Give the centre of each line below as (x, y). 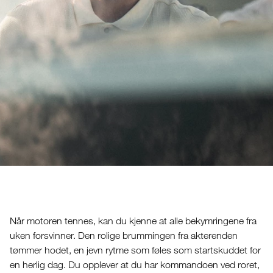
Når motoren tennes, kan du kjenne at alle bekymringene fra (133, 221)
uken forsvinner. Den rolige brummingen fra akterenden (123, 235)
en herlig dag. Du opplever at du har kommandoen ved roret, (134, 264)
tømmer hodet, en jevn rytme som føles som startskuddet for (135, 250)
